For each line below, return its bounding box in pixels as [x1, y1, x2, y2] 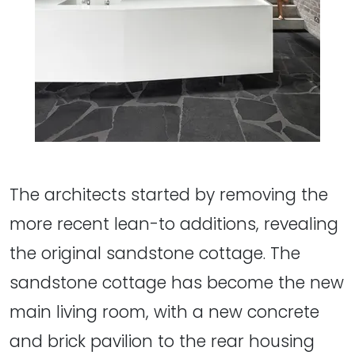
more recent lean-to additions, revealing [10, 212, 338, 236]
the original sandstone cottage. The [10, 242, 300, 265]
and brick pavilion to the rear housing [10, 330, 315, 353]
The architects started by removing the [10, 183, 328, 207]
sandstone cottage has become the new [10, 271, 344, 295]
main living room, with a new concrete [10, 300, 319, 324]
